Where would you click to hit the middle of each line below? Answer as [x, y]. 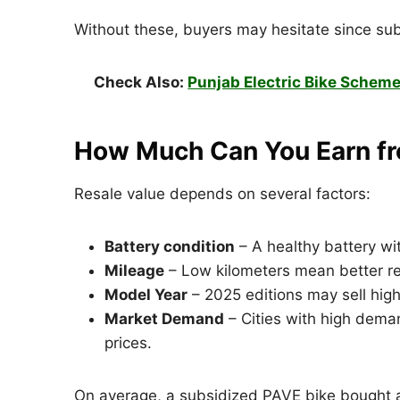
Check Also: [141, 83]
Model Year [146, 295]
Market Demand [164, 319]
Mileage [134, 271]
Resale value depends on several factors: [222, 194]
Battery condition [170, 247]
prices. [128, 343]
